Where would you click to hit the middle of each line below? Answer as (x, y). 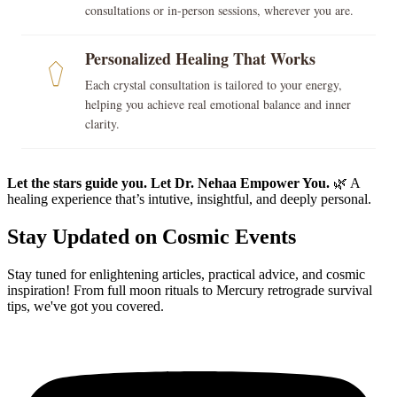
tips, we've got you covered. (86, 307)
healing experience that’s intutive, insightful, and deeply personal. (189, 199)
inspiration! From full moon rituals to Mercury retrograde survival (190, 291)
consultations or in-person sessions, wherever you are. (219, 11)
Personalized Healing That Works (200, 59)
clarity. (102, 124)
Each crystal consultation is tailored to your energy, (214, 85)
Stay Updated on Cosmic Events (152, 237)
